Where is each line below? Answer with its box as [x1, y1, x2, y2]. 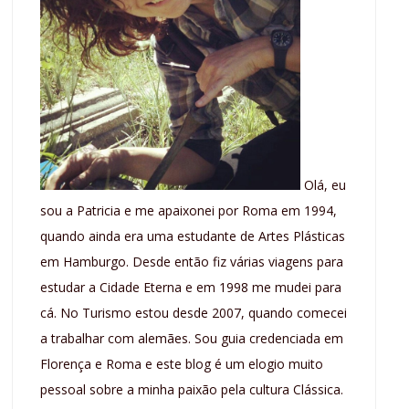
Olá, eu [300, 176, 347, 194]
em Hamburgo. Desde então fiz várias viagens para [40, 253, 344, 271]
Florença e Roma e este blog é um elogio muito [40, 355, 324, 373]
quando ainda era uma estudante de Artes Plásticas [40, 227, 346, 246]
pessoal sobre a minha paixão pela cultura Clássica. [40, 381, 344, 399]
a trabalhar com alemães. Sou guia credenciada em [40, 330, 344, 348]
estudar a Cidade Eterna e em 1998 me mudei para [40, 278, 342, 297]
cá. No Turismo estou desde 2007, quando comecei [40, 304, 348, 322]
